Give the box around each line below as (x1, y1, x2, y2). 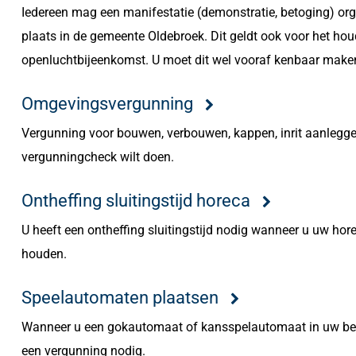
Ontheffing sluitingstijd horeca (21, 190, 250, 211)
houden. (21, 246, 67, 261)
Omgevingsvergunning (21, 93, 193, 114)
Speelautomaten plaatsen (21, 287, 219, 308)
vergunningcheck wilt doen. (21, 149, 174, 164)
